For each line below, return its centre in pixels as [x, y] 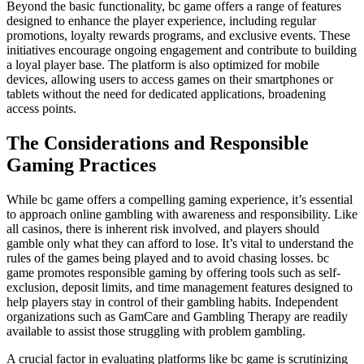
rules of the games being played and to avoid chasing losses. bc [168, 258]
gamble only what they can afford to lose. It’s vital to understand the [180, 244]
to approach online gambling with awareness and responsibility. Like [182, 214]
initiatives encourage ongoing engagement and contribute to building [182, 50]
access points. [41, 109]
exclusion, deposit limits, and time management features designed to [180, 288]
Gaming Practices [81, 165]
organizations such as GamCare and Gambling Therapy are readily [177, 317]
